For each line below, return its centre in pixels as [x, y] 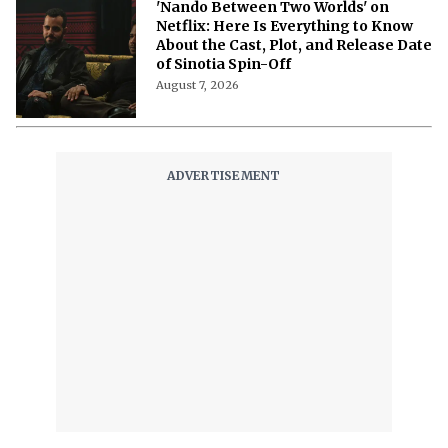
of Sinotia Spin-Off [223, 63]
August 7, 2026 [197, 84]
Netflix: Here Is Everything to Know [284, 25]
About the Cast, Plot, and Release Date [294, 44]
